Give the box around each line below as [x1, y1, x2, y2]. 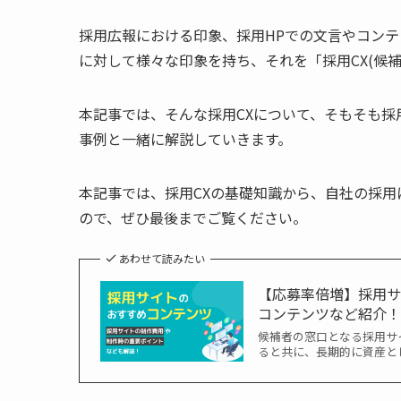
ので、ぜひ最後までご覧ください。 [79, 206, 307, 228]
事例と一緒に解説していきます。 [79, 127, 292, 149]
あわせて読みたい [119, 250, 205, 266]
